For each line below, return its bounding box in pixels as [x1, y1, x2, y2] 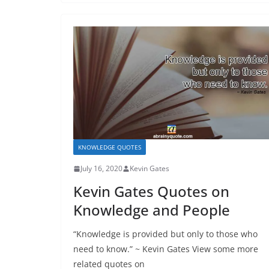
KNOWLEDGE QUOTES [78, 143, 141, 152]
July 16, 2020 [80, 163, 122, 174]
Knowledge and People [73, 200, 230, 220]
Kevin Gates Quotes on [73, 181, 229, 202]
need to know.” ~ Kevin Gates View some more [73, 243, 258, 255]
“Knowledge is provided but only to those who [73, 228, 258, 240]
